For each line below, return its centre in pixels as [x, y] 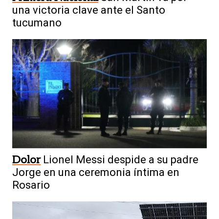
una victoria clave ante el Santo [89, 10]
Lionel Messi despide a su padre [121, 160]
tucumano [37, 23]
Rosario [31, 185]
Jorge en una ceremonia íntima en [96, 173]
